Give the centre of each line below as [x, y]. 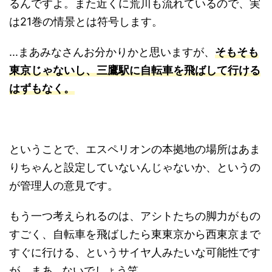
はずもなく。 [42, 88]
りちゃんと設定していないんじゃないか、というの [135, 167]
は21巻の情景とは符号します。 [86, 22]
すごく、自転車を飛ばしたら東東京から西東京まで [135, 234]
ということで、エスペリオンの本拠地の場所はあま [135, 149]
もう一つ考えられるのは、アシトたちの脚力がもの [135, 216]
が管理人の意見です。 [64, 185]
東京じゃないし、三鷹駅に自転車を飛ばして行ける [135, 70]
